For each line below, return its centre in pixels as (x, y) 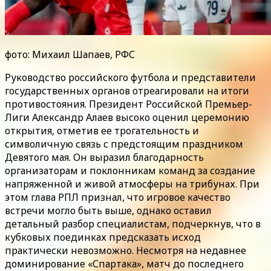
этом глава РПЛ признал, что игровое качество (118, 198)
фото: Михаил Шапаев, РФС (70, 55)
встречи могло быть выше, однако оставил (108, 211)
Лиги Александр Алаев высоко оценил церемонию (127, 118)
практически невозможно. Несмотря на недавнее (126, 251)
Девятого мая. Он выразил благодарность (104, 158)
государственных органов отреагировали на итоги (127, 91)
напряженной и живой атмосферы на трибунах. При (132, 184)
